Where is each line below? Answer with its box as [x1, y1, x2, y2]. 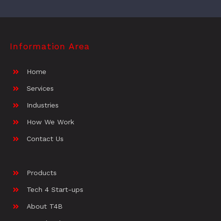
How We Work [26, 118, 74, 126]
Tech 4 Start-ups [26, 185, 83, 193]
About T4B [26, 202, 63, 210]
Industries [26, 101, 59, 110]
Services [26, 84, 54, 93]
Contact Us [26, 135, 64, 143]
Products [26, 168, 57, 177]
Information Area [9, 41, 90, 52]
